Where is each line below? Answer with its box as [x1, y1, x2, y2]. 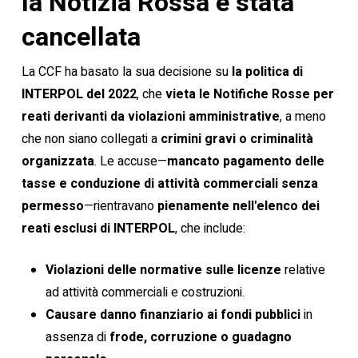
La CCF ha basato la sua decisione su [21, 62, 232, 82]
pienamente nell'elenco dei [157, 197, 320, 216]
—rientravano [83, 197, 157, 216]
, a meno [279, 107, 326, 126]
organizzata [21, 152, 94, 171]
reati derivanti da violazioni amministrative [21, 107, 280, 126]
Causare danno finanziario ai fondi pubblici [45, 305, 300, 324]
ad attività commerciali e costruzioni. [45, 283, 245, 302]
